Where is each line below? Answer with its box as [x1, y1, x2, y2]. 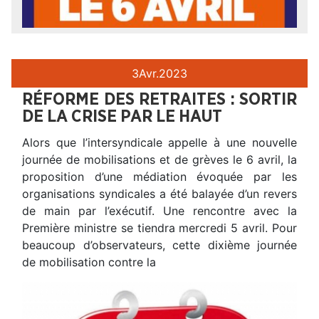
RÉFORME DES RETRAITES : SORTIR [22, 90, 297, 108]
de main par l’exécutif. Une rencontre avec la [22, 203, 297, 218]
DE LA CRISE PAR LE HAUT [22, 108, 222, 125]
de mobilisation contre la [22, 254, 156, 269]
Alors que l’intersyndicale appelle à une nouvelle [22, 135, 297, 150]
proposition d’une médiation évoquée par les [22, 169, 297, 184]
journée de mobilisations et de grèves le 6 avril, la [22, 152, 297, 167]
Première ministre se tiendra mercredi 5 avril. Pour [22, 220, 297, 235]
